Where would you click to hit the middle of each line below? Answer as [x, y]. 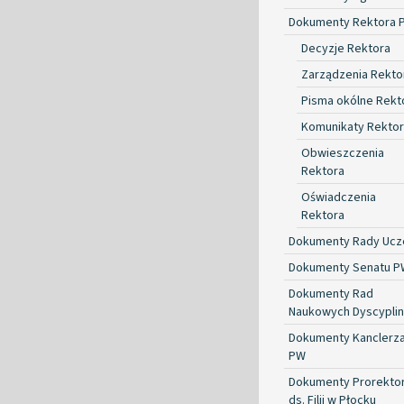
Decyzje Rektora [346, 48]
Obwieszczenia [343, 153]
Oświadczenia [339, 197]
